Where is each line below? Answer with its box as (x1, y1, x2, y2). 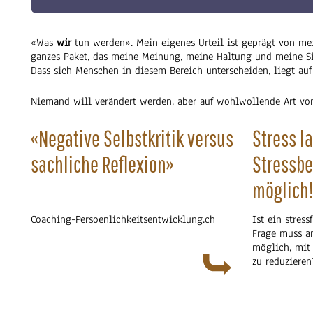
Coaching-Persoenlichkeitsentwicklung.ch (30, 212, 215, 226)
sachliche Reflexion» (30, 150, 174, 177)
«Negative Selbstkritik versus (30, 124, 233, 151)
